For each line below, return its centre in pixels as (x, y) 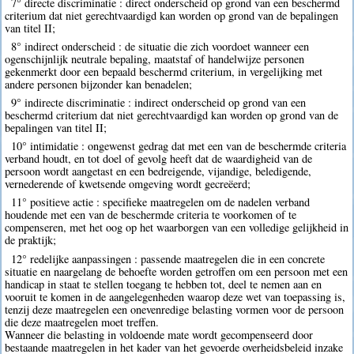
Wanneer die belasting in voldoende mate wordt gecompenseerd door (159, 334)
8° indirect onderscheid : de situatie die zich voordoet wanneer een (160, 46)
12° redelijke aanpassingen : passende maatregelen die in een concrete (168, 258)
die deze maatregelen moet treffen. (82, 322)
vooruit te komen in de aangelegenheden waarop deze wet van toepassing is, (175, 296)
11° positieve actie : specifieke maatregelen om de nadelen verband (160, 202)
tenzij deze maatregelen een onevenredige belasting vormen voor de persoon (175, 309)
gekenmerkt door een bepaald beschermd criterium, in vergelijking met (164, 71)
